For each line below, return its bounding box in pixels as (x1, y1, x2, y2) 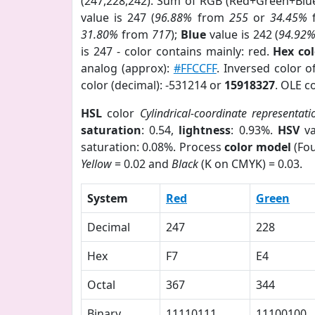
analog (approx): (81, 60, 174, 76)
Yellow (81, 156, 112, 172)
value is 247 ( (81, 10, 155, 25)
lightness (179, 122, 231, 138)
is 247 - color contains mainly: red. (81, 44, 274, 59)
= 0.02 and (112, 156, 172, 172)
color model (224, 139, 291, 155)
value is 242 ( (205, 27, 279, 42)
